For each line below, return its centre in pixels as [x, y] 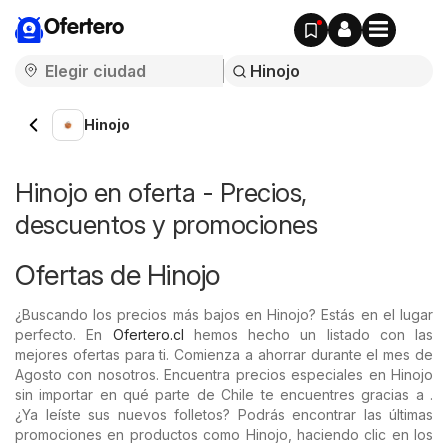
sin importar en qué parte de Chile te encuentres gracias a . [224, 394]
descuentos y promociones [166, 224]
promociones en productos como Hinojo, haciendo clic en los [224, 434]
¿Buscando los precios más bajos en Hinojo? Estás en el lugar [224, 314]
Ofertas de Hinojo [117, 275]
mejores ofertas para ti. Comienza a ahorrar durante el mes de [224, 354]
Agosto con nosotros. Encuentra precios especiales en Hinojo [224, 374]
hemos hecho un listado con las [308, 334]
